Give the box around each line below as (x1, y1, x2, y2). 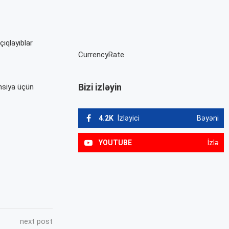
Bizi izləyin (78, 82, 122, 93)
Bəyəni (196, 114, 219, 123)
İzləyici (118, 114, 140, 123)
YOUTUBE (99, 139, 132, 147)
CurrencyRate (78, 50, 125, 60)
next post (20, 217, 53, 226)
